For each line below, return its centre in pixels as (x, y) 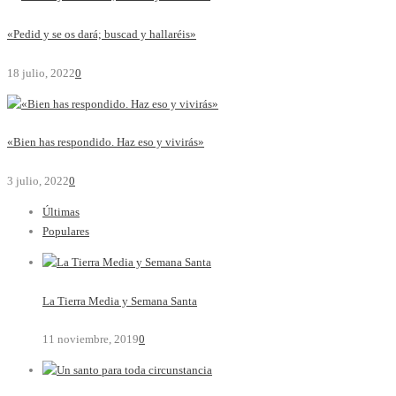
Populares (66, 231)
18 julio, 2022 (41, 72)
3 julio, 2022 (38, 180)
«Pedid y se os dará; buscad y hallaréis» (102, 34)
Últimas (61, 211)
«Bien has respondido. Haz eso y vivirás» (106, 142)
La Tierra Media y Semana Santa (120, 301)
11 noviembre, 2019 (91, 339)
